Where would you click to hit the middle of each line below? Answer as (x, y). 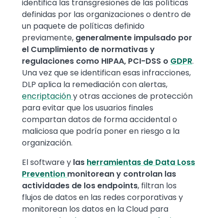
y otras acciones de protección (133, 96)
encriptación (47, 96)
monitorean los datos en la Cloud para (95, 209)
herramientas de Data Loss (141, 163)
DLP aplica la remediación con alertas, (95, 85)
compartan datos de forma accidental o (100, 120)
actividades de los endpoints (80, 186)
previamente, (49, 38)
